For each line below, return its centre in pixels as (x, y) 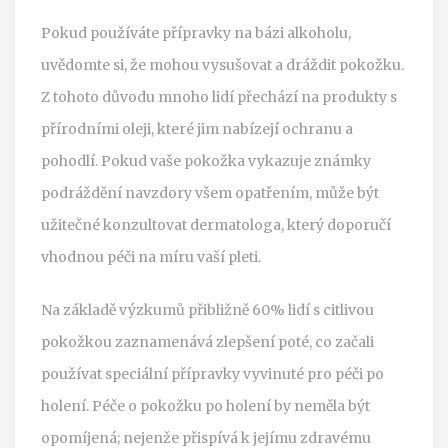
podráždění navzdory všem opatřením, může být (210, 192)
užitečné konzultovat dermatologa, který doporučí (216, 224)
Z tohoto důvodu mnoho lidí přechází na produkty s (219, 96)
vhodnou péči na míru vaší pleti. (151, 256)
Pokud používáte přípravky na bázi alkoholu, (196, 32)
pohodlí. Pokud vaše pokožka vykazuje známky (206, 160)
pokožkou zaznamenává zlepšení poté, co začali (207, 341)
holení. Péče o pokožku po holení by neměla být (205, 405)
